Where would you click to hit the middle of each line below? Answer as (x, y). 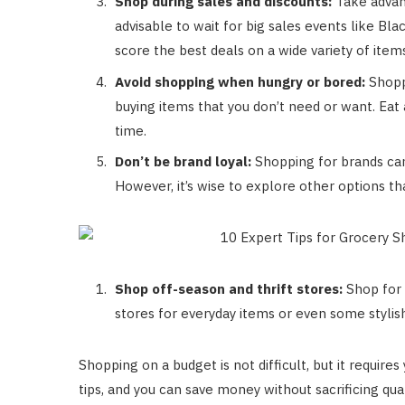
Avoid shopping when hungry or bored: (240, 81)
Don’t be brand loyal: (183, 161)
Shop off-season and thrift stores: (229, 289)
